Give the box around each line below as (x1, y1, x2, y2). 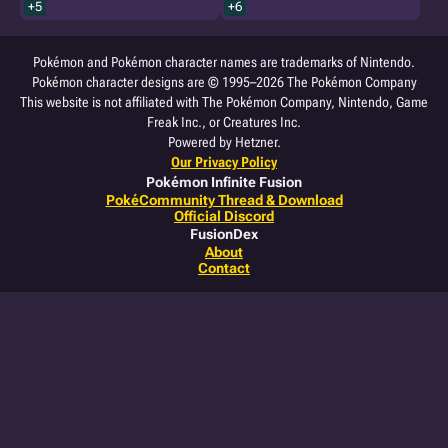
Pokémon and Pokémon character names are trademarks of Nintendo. (33, 54, 415, 70)
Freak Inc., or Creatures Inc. (147, 114, 301, 130)
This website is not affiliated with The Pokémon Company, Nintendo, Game (20, 94, 428, 110)
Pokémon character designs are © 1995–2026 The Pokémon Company (31, 74, 417, 90)
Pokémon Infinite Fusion (146, 174, 302, 190)
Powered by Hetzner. (167, 134, 281, 150)
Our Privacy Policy (171, 154, 277, 170)
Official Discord (174, 208, 274, 224)
